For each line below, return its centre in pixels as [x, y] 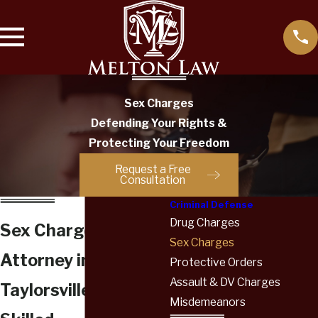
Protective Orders [216, 262]
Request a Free [153, 170]
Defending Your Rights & [159, 123]
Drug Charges [205, 222]
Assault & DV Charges [225, 282]
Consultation [153, 180]
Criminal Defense [212, 204]
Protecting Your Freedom [159, 143]
